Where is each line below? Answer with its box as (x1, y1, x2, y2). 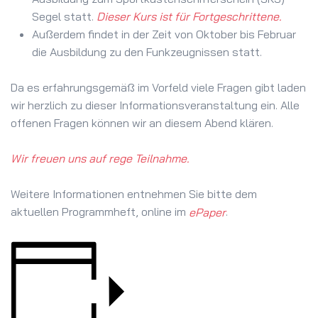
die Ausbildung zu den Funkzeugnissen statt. (32, 44, 262, 59)
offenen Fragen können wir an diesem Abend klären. (11, 115, 273, 130)
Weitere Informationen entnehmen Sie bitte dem (11, 186, 257, 201)
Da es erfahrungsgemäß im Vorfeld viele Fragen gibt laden (11, 79, 306, 94)
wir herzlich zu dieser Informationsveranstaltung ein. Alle (11, 97, 300, 112)
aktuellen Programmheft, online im (11, 204, 189, 219)
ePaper (189, 205, 226, 220)
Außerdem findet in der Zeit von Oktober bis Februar (32, 26, 296, 41)
